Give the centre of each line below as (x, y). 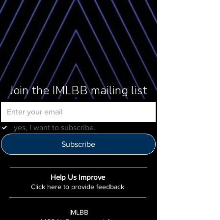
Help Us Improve (78, 177)
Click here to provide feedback (78, 186)
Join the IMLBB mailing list (78, 90)
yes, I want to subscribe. (55, 127)
